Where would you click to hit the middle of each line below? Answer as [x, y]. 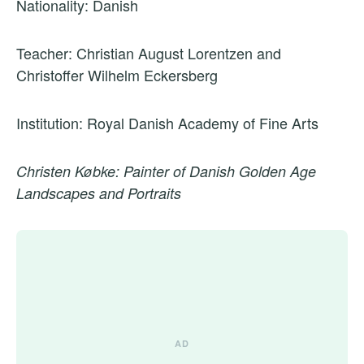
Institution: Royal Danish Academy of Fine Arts [167, 123]
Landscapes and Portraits [99, 193]
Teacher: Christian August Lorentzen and [149, 53]
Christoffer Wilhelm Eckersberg [119, 75]
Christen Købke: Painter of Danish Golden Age [166, 171]
